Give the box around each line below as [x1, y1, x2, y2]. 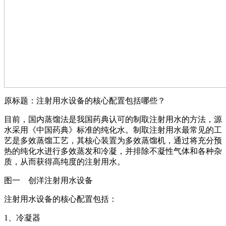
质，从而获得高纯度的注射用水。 [4, 157, 125, 166]
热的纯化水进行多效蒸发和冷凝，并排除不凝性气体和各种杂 [4, 146, 222, 155]
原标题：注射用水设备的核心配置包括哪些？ [4, 96, 165, 105]
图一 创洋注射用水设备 [4, 176, 93, 185]
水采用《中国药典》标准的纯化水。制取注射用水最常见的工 [4, 125, 222, 134]
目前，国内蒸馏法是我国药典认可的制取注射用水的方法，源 [4, 115, 222, 124]
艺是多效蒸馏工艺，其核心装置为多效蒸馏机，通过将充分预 [4, 136, 222, 145]
